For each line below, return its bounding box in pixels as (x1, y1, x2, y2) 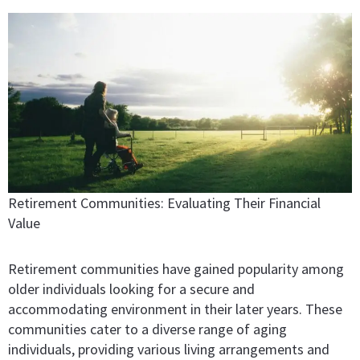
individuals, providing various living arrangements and (8, 339, 329, 358)
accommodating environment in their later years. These (8, 299, 342, 318)
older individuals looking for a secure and (8, 279, 255, 298)
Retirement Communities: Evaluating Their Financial (8, 194, 321, 213)
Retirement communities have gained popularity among (8, 259, 344, 278)
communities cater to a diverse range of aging (8, 319, 287, 338)
